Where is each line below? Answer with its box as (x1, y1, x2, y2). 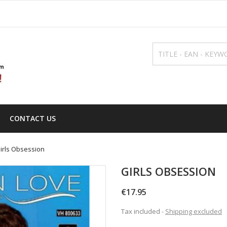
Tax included (121, 207, 162, 216)
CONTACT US (10, 113, 56, 124)
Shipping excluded (165, 207, 222, 216)
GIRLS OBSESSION (121, 164, 216, 179)
